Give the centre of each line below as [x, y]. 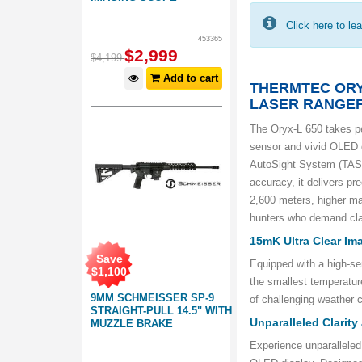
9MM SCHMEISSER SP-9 [152, 298]
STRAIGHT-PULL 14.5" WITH [161, 311]
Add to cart [189, 78]
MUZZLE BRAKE [132, 324]
